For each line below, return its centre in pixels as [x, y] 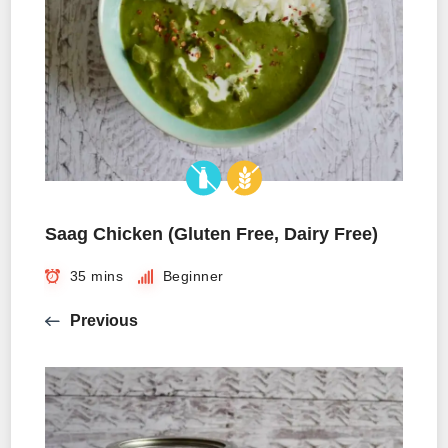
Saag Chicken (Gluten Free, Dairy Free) [211, 233]
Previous [104, 320]
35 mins [96, 276]
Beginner [193, 276]
